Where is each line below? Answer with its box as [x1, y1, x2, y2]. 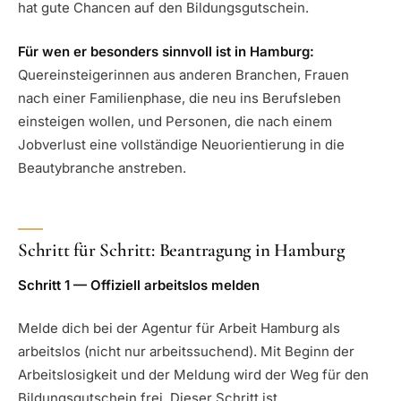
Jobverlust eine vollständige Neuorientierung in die [18, 135, 345, 153]
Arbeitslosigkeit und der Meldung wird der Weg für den [18, 366, 369, 384]
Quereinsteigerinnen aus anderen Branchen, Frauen [18, 65, 349, 83]
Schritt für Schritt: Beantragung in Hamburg [18, 239, 345, 262]
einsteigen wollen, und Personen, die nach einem [18, 112, 332, 130]
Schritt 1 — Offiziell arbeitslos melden [18, 276, 260, 294]
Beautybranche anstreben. [18, 158, 186, 176]
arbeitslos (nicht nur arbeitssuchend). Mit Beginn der [18, 343, 354, 361]
